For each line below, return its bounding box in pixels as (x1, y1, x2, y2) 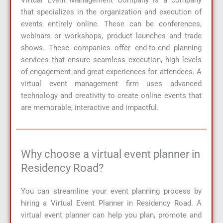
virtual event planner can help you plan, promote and (21, 210, 202, 220)
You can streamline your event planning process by (21, 186, 202, 196)
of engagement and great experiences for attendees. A (21, 67, 202, 77)
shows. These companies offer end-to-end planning (21, 43, 202, 53)
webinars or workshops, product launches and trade (21, 31, 202, 41)
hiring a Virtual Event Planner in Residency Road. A (21, 198, 202, 208)
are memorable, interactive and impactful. (21, 103, 159, 112)
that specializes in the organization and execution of (21, 7, 202, 17)
